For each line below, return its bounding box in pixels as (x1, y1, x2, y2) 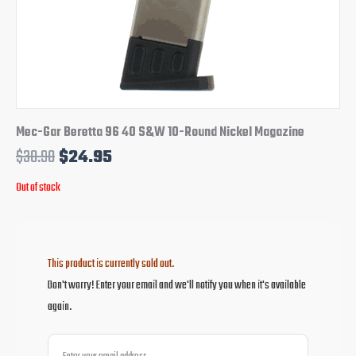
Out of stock (16, 178, 60, 198)
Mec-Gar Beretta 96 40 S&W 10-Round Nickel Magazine (16, 122, 304, 144)
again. (48, 296, 72, 316)
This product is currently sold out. (48, 253, 174, 273)
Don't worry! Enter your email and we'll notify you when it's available (48, 275, 306, 295)
